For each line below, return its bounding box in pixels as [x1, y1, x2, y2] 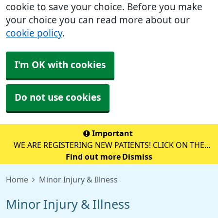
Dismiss [122, 153, 152, 161]
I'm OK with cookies [15, 60, 106, 70]
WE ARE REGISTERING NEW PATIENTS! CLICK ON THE [14, 141, 204, 149]
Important [90, 129, 135, 137]
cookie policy [6, 29, 62, 38]
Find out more [66, 153, 121, 161]
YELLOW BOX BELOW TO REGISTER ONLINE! [28, 153, 190, 161]
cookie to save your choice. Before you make [6, 2, 202, 12]
